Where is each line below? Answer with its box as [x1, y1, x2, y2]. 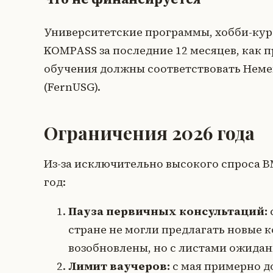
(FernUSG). [44, 79, 101, 94]
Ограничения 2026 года [44, 120, 255, 145]
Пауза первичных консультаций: [68, 203, 268, 219]
